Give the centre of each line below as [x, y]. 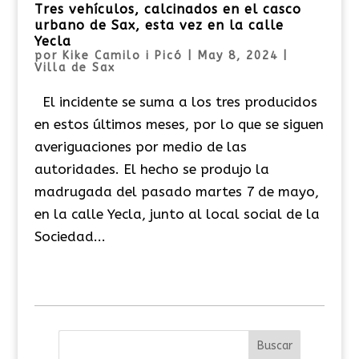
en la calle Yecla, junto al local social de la [177, 214]
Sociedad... [70, 236]
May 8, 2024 [238, 55]
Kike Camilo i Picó [122, 55]
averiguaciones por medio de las [140, 146]
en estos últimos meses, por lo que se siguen [179, 124]
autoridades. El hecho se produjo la [151, 169]
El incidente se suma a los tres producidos [175, 101]
